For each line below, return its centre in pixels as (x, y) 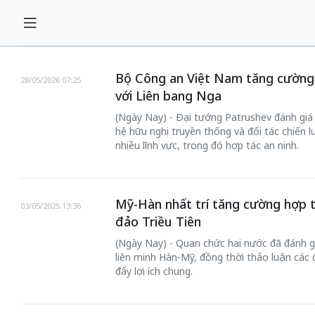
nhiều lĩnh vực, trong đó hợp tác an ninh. (207, 145)
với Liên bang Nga (168, 96)
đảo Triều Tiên (158, 221)
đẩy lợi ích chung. (154, 271)
